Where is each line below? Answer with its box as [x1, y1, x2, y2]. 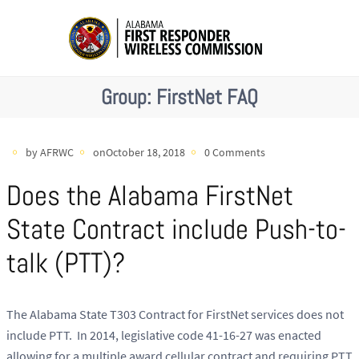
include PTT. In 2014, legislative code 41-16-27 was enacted [6, 327, 321, 344]
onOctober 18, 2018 [93, 144, 185, 159]
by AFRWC [26, 144, 74, 159]
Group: [101, 83, 156, 111]
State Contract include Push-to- [6, 212, 346, 248]
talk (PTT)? [6, 245, 125, 281]
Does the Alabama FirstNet [6, 178, 293, 214]
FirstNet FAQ [156, 83, 258, 111]
